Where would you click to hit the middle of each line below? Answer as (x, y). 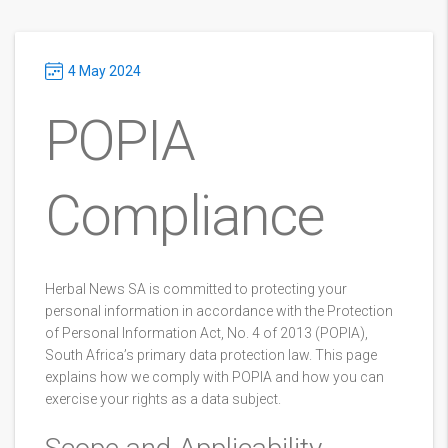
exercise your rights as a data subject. (163, 399)
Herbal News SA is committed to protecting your (196, 289)
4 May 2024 (104, 71)
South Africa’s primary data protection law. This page (211, 355)
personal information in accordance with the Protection (219, 311)
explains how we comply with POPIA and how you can (214, 377)
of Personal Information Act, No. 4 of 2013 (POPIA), (206, 333)
